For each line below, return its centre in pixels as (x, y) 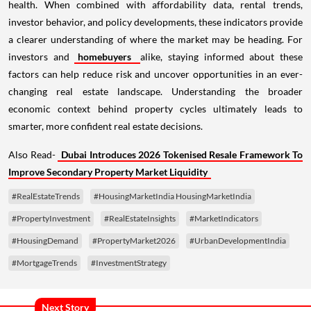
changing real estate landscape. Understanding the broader (155, 92)
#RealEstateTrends (46, 196)
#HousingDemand (45, 241)
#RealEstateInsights (140, 219)
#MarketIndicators (224, 219)
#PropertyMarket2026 (134, 241)
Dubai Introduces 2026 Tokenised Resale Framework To (182, 155)
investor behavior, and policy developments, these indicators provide (155, 22)
